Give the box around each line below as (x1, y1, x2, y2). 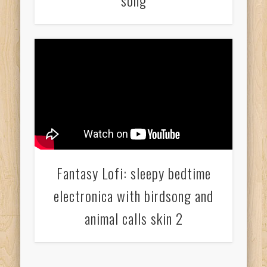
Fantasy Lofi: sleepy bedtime (56, 162, 211, 184)
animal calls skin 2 (84, 207, 183, 229)
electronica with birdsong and (54, 185, 213, 207)
